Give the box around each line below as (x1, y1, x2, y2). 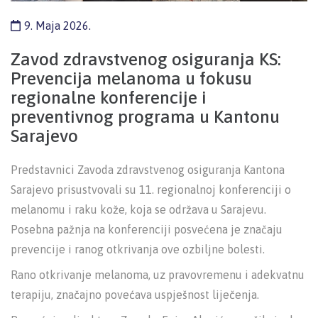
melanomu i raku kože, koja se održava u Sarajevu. (11, 203, 266, 216)
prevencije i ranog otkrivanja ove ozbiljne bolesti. (11, 243, 265, 256)
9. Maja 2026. (24, 19, 91, 33)
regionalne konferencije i (11, 87, 207, 108)
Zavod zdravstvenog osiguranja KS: (11, 49, 281, 70)
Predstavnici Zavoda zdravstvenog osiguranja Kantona (11, 163, 285, 177)
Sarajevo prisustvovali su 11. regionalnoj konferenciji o (11, 183, 291, 197)
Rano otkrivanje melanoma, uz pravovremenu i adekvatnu (11, 268, 305, 282)
